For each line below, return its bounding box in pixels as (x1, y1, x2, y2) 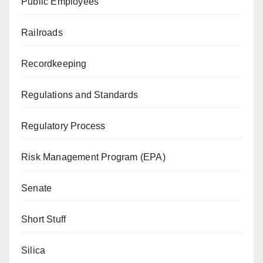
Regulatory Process (21, 120, 106, 131)
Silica (21, 245, 46, 255)
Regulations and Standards (21, 89, 138, 100)
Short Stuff (21, 214, 66, 224)
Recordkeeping (21, 58, 87, 69)
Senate (21, 183, 52, 193)
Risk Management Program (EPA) (21, 151, 166, 162)
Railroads (21, 27, 63, 38)
